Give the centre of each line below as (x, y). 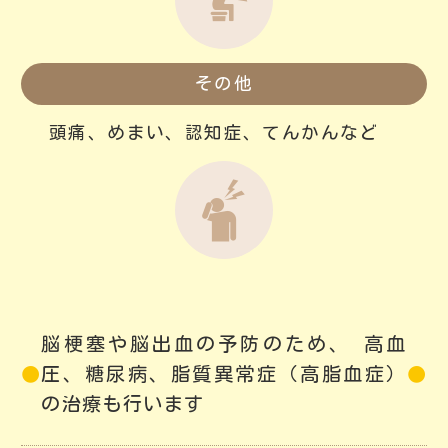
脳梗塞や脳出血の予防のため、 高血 (224, 343)
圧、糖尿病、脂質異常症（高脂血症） (224, 373)
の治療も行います (123, 403)
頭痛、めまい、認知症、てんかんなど (214, 132)
